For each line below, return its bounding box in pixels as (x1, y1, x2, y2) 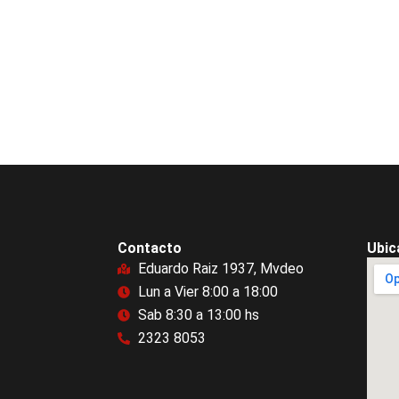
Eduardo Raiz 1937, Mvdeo (137, 259, 304, 277)
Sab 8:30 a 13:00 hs (137, 305, 259, 323)
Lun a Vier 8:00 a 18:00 (137, 282, 278, 300)
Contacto (118, 239, 182, 256)
